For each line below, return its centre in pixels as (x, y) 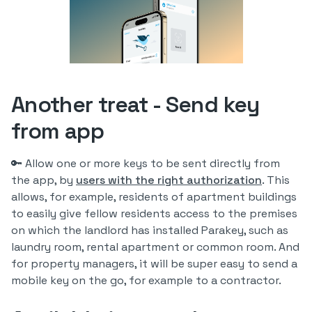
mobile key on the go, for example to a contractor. (146, 280)
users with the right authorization (169, 180)
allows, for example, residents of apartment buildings (154, 197)
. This (276, 180)
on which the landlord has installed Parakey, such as (150, 230)
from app (57, 131)
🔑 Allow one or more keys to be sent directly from (146, 163)
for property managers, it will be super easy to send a (154, 264)
